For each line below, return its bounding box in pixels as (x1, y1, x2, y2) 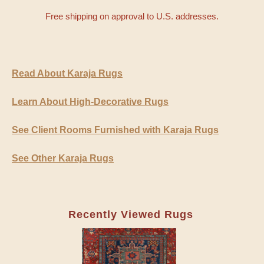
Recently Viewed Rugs (68, 209, 193, 221)
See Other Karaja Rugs (12, 153, 114, 164)
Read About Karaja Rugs (12, 68, 123, 79)
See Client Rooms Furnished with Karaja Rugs (12, 125, 219, 136)
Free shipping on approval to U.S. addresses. (45, 11, 219, 22)
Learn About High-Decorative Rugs (12, 97, 169, 107)
